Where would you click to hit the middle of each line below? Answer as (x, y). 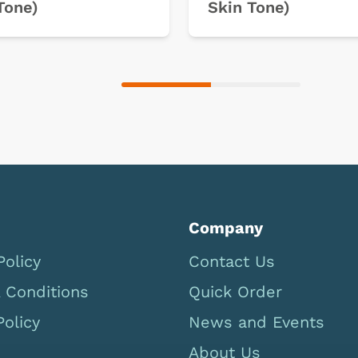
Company (226, 227)
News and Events (257, 322)
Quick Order (235, 291)
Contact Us (232, 261)
